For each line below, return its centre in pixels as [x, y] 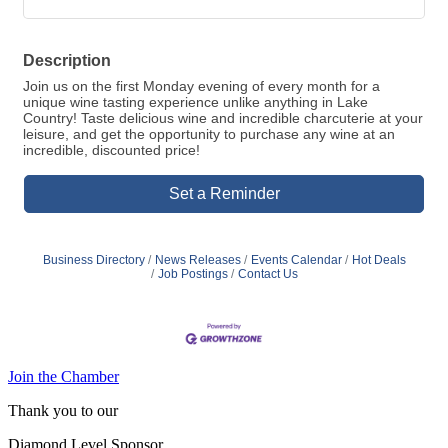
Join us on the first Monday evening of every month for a [201, 86]
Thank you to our [63, 410]
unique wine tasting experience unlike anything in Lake [195, 102]
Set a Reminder [224, 194]
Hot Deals [378, 260]
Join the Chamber [63, 376]
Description [67, 60]
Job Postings [192, 274]
